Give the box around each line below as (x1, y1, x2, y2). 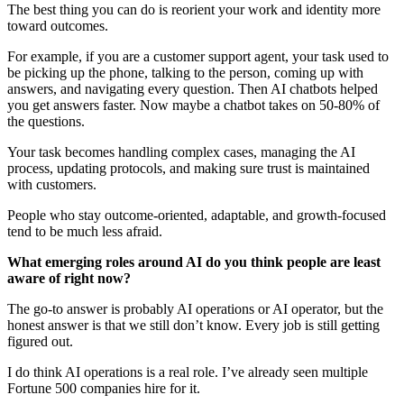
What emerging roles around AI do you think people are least (7, 253, 381, 270)
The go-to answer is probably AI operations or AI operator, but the (7, 300, 383, 317)
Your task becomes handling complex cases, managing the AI (7, 143, 355, 160)
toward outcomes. (7, 17, 108, 33)
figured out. (7, 333, 73, 349)
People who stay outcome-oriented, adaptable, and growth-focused (7, 207, 386, 223)
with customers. (7, 176, 96, 192)
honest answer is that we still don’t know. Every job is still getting (7, 317, 380, 333)
